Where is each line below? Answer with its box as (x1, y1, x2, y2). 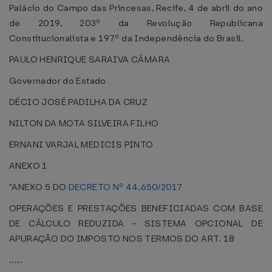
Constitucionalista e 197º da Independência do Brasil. (9, 32, 244, 44)
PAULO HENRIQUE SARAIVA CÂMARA (9, 53, 171, 66)
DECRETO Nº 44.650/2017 (68, 181, 183, 193)
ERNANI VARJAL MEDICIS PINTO (9, 138, 154, 151)
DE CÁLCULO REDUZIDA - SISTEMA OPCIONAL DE (9, 217, 263, 229)
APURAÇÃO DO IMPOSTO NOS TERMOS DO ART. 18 (9, 233, 234, 245)
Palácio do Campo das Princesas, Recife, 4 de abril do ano (9, 2, 263, 14)
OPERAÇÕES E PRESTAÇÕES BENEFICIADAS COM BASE (9, 202, 263, 214)
